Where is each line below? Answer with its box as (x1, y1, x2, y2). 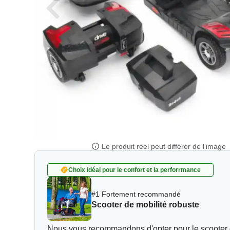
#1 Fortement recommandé (91, 189, 181, 198)
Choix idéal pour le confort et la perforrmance (68, 166, 201, 174)
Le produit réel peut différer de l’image (102, 142, 226, 150)
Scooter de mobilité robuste (91, 200, 200, 209)
